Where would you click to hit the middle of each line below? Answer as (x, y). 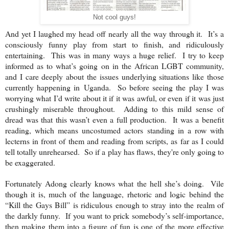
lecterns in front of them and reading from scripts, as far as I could (114, 141)
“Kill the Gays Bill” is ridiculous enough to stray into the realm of (114, 204)
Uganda (96, 87)
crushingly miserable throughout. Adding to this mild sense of (114, 108)
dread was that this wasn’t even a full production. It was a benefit (114, 119)
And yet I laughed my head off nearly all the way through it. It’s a (114, 33)
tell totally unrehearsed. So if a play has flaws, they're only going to (114, 151)
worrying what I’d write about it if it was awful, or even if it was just (114, 98)
